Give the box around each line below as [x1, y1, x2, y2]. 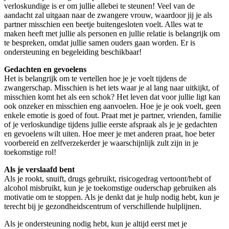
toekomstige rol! [4, 148, 56, 157]
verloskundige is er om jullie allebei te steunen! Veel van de [4, 2, 195, 11]
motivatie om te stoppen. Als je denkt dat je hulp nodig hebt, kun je [4, 193, 219, 202]
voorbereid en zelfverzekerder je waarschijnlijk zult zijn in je [4, 139, 198, 148]
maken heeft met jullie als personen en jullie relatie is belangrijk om [4, 29, 220, 38]
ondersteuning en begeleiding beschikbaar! [4, 48, 142, 57]
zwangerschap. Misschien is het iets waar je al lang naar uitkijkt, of [4, 83, 219, 93]
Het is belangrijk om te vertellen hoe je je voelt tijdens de [4, 74, 187, 83]
